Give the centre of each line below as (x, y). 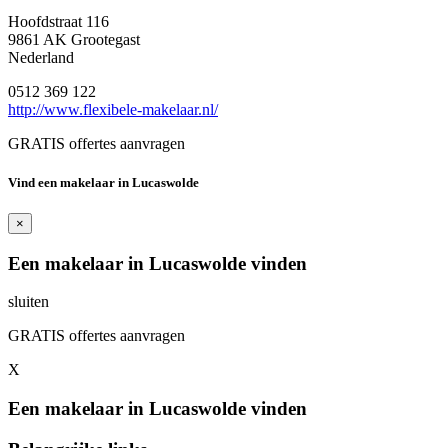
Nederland (41, 57)
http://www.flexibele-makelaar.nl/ (113, 109)
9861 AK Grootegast (74, 39)
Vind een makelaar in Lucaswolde (103, 182)
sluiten (28, 302)
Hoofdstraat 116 (58, 21)
